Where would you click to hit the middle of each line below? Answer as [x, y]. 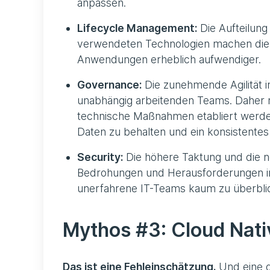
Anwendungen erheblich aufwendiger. [169, 59]
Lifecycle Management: [137, 28]
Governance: [109, 84]
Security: [100, 157]
